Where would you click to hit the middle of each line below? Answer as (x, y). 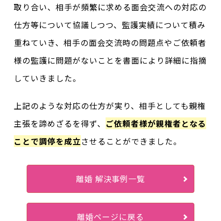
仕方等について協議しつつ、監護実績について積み (110, 25)
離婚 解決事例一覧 (110, 179)
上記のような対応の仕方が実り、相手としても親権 (110, 106)
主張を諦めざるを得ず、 (60, 123)
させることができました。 (131, 141)
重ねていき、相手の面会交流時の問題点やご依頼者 (110, 42)
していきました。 (48, 78)
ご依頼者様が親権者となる (156, 123)
